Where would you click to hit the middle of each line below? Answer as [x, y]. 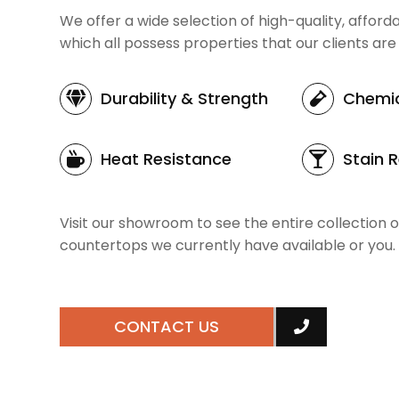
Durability [141, 98]
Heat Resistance [167, 159]
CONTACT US [167, 326]
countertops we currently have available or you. [228, 245]
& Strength [225, 98]
